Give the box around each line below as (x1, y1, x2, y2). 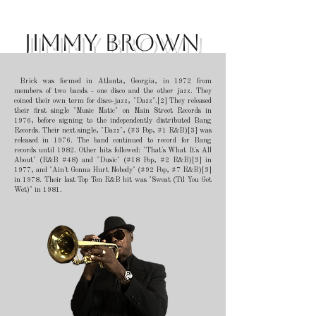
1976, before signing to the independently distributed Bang (14, 116, 212, 124)
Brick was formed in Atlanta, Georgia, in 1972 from (14, 77, 212, 85)
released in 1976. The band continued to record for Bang (14, 136, 212, 144)
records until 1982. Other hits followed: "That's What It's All (14, 146, 212, 154)
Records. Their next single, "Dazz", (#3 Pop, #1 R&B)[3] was (14, 126, 212, 134)
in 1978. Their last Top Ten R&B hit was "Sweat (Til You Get (14, 176, 212, 183)
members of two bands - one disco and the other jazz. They (14, 87, 212, 95)
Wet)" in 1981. (14, 186, 62, 193)
